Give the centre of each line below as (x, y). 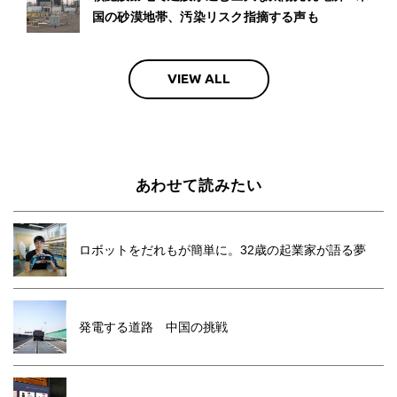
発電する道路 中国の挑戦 (153, 327)
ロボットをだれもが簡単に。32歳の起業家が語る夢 (222, 249)
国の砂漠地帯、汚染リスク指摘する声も (206, 16)
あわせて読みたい (198, 185)
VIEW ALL (198, 79)
